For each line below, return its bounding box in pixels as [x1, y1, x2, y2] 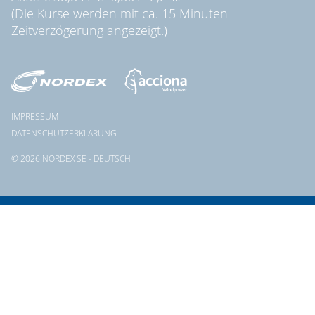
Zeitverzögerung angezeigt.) [11, 21, 167, 39]
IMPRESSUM [11, 110, 58, 122]
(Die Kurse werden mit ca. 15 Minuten [11, 4, 228, 22]
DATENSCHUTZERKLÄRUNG [11, 127, 117, 139]
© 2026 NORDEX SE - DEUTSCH [11, 153, 131, 165]
